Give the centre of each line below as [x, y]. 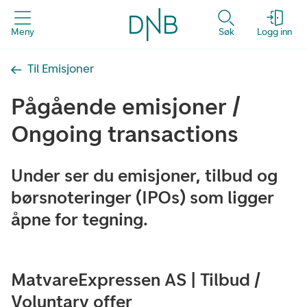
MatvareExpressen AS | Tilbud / [136, 280]
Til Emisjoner [61, 68]
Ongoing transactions [125, 134]
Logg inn [274, 32]
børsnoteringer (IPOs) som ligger [143, 197]
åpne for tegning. [79, 219]
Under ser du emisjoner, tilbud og [144, 175]
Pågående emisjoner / [126, 107]
